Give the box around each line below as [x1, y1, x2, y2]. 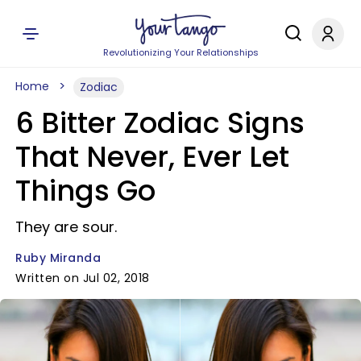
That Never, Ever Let [15, 137, 289, 176]
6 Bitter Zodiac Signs [15, 103, 305, 143]
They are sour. [15, 217, 117, 237]
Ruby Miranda [15, 250, 101, 266]
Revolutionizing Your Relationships [102, 46, 259, 59]
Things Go [15, 171, 156, 210]
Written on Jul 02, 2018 [15, 270, 150, 286]
